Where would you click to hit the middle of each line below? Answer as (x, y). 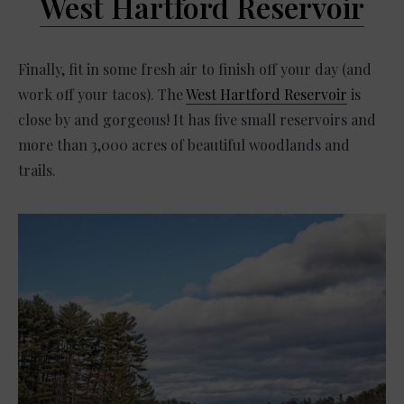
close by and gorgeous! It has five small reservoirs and (197, 119)
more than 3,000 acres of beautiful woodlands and (184, 144)
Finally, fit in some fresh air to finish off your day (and (195, 69)
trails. (37, 170)
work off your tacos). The (102, 94)
